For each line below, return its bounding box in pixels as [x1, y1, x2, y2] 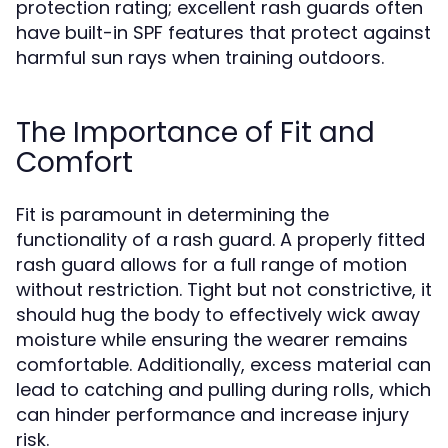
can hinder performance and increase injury [16, 402, 409, 427]
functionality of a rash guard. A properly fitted [16, 227, 425, 252]
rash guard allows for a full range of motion [16, 252, 407, 277]
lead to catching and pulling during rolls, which [16, 377, 431, 402]
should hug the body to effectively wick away [16, 302, 420, 327]
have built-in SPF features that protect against [16, 20, 431, 45]
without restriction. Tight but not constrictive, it [16, 277, 432, 302]
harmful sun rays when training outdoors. [16, 45, 384, 70]
